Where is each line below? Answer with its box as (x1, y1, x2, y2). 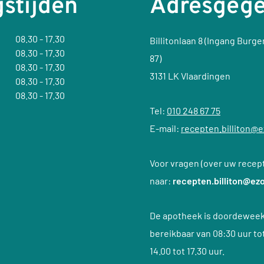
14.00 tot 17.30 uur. (150, 245, 225, 256)
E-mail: (150, 123, 181, 134)
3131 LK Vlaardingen (150, 70, 230, 82)
